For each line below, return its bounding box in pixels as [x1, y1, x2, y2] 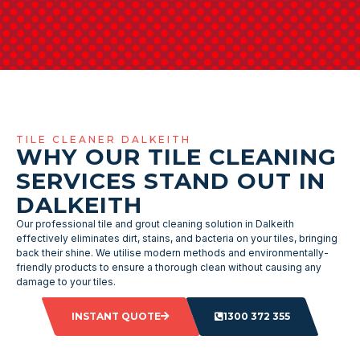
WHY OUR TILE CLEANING [16, 142, 337, 170]
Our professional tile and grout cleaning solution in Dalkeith [16, 217, 294, 230]
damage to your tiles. [16, 275, 116, 288]
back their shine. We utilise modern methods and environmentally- [16, 246, 329, 259]
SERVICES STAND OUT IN [16, 166, 325, 194]
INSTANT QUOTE [72, 309, 161, 322]
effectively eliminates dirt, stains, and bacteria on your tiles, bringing [16, 231, 337, 244]
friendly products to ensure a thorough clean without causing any [16, 260, 321, 273]
